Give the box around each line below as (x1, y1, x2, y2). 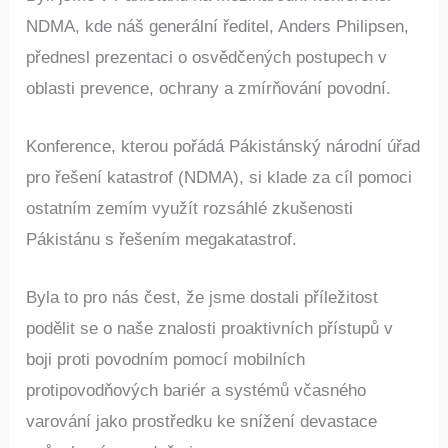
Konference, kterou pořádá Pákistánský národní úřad (26, 136, 421, 156)
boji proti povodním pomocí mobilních (26, 349, 306, 369)
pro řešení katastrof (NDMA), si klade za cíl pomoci (26, 167, 413, 187)
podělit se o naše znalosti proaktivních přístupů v (26, 318, 394, 338)
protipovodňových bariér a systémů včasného (26, 380, 367, 400)
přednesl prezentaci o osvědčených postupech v (26, 47, 388, 67)
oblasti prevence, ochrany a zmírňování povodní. (26, 78, 392, 98)
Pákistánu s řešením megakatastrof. (26, 229, 298, 249)
